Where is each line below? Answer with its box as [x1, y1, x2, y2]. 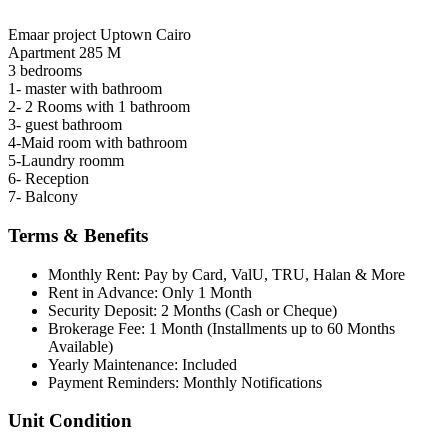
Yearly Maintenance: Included [48, 355, 237, 373]
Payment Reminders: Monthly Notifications [48, 373, 322, 391]
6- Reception [8, 170, 89, 188]
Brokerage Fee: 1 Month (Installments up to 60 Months [48, 319, 395, 337]
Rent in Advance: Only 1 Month [48, 283, 252, 301]
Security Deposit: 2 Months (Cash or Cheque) [48, 301, 337, 319]
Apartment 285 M [8, 44, 121, 62]
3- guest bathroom [8, 116, 122, 134]
